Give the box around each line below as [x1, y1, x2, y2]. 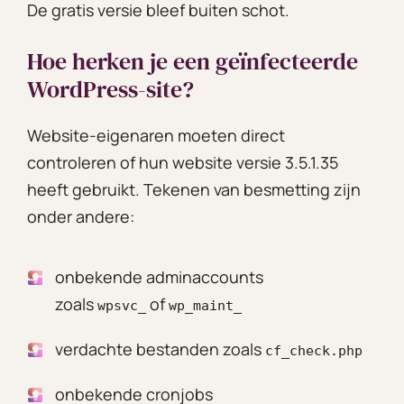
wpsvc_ [97, 297, 146, 314]
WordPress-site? [27, 72, 194, 106]
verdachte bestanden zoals [55, 337, 265, 360]
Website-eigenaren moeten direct [27, 124, 285, 146]
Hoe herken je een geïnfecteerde [27, 44, 358, 78]
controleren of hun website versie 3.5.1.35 [27, 151, 338, 173]
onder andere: [27, 205, 134, 227]
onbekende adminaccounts [55, 265, 263, 288]
